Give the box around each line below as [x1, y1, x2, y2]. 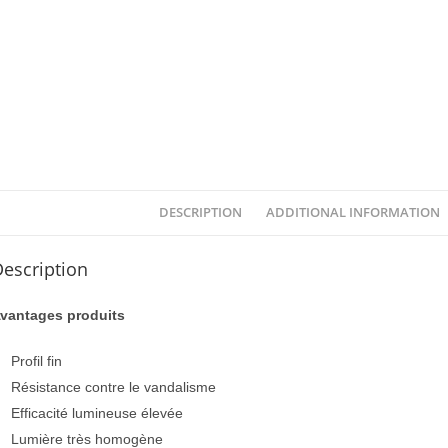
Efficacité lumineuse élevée [11, 405, 183, 421]
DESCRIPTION [159, 204, 242, 221]
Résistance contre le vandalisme [11, 379, 216, 395]
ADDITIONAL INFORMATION [266, 204, 440, 221]
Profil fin [11, 353, 62, 369]
